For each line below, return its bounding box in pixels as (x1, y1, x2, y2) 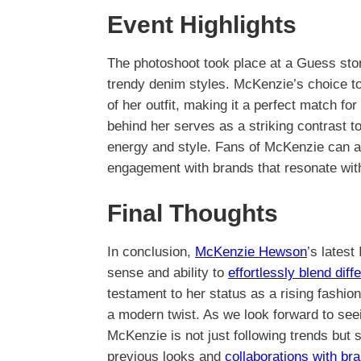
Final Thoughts (107, 200, 278, 227)
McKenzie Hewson (195, 244, 307, 260)
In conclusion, (107, 244, 195, 260)
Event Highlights (107, 11, 297, 38)
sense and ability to (107, 265, 228, 281)
